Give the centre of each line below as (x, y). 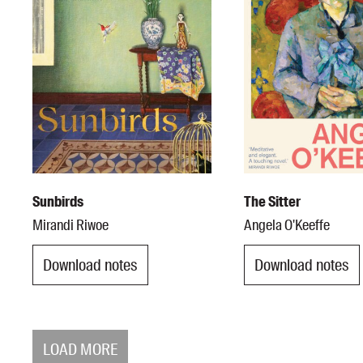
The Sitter (272, 202)
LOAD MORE (80, 350)
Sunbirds (58, 202)
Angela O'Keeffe (286, 226)
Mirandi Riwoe (70, 226)
